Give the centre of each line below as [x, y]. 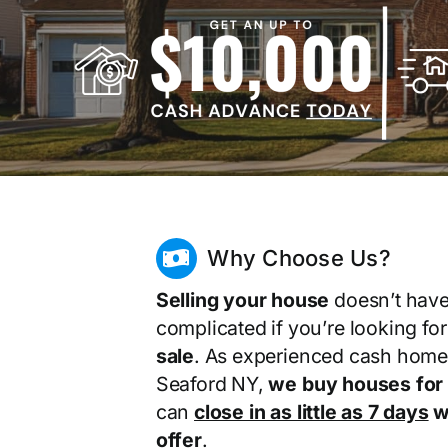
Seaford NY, [212, 384]
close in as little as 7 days [311, 412]
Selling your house [242, 300]
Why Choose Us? [299, 257]
